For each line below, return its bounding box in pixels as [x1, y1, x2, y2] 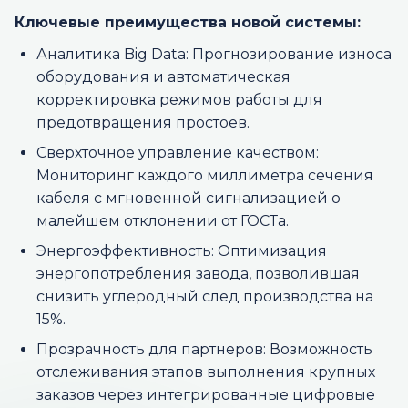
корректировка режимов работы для [36, 91, 322, 108]
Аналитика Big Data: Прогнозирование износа [36, 46, 392, 63]
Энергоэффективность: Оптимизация [36, 242, 327, 260]
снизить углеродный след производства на [36, 288, 373, 305]
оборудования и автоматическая [36, 68, 291, 86]
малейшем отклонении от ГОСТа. [36, 212, 289, 229]
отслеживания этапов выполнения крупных [36, 363, 375, 381]
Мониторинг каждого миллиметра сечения [36, 167, 373, 184]
